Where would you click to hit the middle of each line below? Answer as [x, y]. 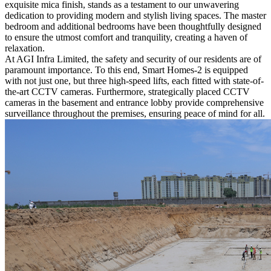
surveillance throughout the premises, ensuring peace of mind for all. [135, 114]
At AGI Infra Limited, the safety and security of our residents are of [133, 59]
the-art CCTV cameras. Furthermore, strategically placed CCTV [127, 92]
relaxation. [25, 48]
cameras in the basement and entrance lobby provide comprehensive [134, 103]
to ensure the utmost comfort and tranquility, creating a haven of [126, 38]
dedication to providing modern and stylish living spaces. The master [135, 16]
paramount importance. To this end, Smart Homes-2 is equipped [126, 70]
